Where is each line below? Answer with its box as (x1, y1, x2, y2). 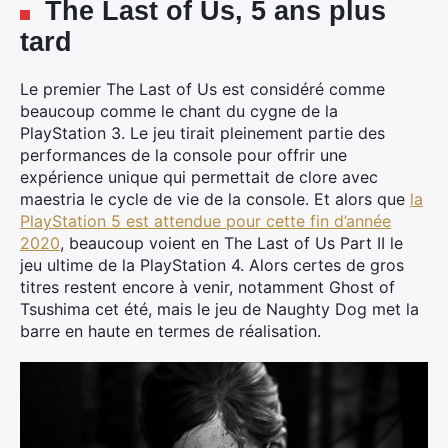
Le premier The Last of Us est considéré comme (20, 79, 385, 99)
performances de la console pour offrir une (20, 145, 347, 165)
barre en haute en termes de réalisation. (20, 321, 321, 341)
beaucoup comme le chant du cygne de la (20, 101, 338, 121)
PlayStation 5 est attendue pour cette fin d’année (20, 211, 391, 231)
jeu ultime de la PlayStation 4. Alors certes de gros (20, 255, 404, 275)
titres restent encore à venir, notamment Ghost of (20, 277, 395, 297)
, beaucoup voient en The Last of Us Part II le (60, 233, 403, 253)
